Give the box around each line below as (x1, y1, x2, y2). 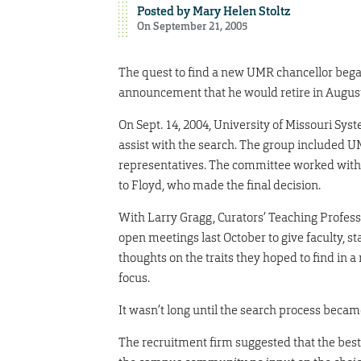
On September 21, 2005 (136, 19, 247, 33)
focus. (118, 269, 150, 285)
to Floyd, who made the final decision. (118, 176, 321, 193)
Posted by (136, 2, 193, 19)
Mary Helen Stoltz (192, 2, 290, 19)
